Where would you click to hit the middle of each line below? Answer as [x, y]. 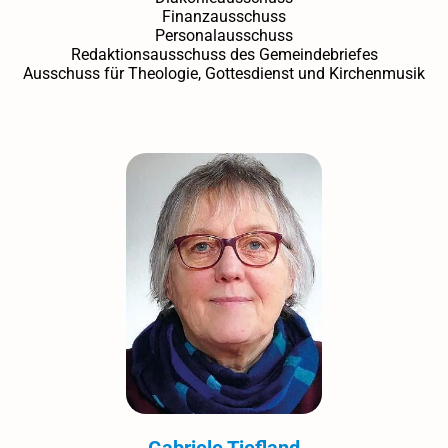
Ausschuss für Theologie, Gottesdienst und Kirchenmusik [224, 73]
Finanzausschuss [224, 16]
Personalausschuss [224, 35]
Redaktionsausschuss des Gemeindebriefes [224, 54]
